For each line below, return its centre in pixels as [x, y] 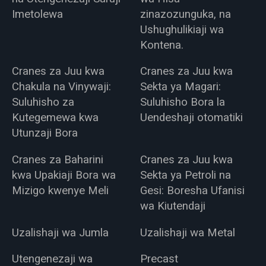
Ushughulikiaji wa [182, 29]
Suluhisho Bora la [183, 102]
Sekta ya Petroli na [186, 175]
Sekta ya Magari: [181, 87]
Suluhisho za [43, 102]
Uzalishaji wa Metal [188, 232]
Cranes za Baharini [57, 160]
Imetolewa [37, 14]
